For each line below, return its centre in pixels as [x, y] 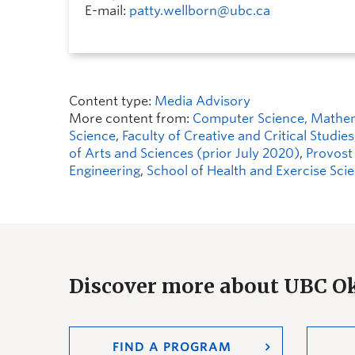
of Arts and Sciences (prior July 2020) [184, 153]
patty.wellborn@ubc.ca [200, 11]
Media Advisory [202, 101]
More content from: [131, 118]
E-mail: [107, 11]
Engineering [105, 171]
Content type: [112, 101]
